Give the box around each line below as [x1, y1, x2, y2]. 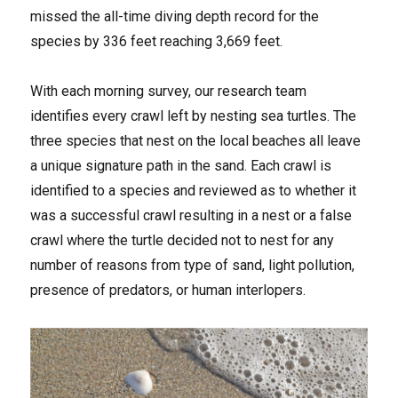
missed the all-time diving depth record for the [30, 7, 320, 25]
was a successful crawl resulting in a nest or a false [30, 206, 353, 224]
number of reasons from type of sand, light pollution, [30, 256, 355, 274]
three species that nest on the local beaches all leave [30, 131, 362, 149]
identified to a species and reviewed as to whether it [30, 181, 357, 199]
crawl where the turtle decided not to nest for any [30, 231, 335, 249]
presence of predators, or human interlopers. [30, 281, 306, 298]
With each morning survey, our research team [30, 82, 307, 99]
